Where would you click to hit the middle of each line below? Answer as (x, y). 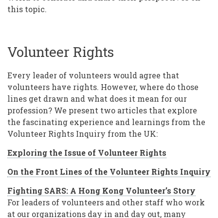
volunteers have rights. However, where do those (103, 87)
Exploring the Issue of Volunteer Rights (87, 153)
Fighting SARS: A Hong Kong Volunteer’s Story (101, 191)
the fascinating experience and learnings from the (106, 122)
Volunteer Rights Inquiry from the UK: (82, 134)
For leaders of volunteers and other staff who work (106, 202)
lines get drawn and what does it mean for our (97, 99)
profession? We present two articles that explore (102, 110)
